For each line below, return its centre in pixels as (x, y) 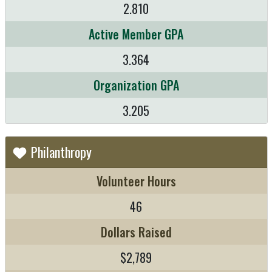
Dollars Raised (136, 232)
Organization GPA (136, 85)
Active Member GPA (136, 34)
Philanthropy (60, 151)
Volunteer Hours (136, 181)
